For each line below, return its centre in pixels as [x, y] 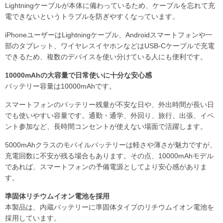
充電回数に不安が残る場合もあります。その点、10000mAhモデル [109, 156]
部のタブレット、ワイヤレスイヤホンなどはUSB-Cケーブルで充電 [110, 46]
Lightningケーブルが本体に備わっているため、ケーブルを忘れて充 [110, 5]
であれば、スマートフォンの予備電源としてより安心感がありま [106, 167]
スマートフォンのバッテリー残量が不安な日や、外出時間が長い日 [110, 104]
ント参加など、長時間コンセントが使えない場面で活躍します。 [106, 126]
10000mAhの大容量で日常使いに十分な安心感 [78, 75]
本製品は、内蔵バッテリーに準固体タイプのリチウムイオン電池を [110, 207]
